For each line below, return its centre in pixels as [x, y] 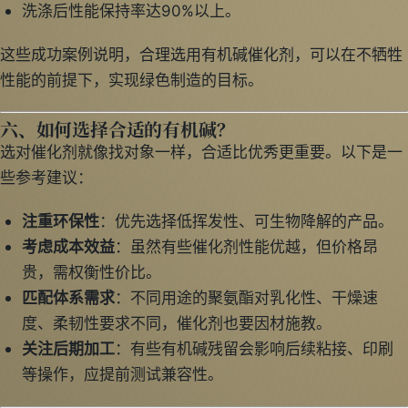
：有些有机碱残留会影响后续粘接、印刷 [254, 349]
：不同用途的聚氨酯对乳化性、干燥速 [246, 298]
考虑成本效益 [68, 247]
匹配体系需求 [68, 298]
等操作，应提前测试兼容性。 [122, 375]
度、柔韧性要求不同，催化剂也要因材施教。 [176, 324]
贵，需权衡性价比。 [91, 273]
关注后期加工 [68, 349]
